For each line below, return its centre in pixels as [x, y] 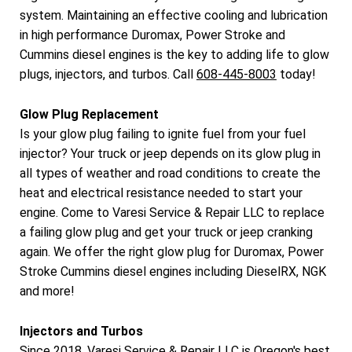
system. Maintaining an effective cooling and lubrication [174, 16]
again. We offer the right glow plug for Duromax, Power [172, 251]
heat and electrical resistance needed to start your [161, 192]
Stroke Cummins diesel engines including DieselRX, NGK [173, 271]
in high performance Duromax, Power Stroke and [152, 35]
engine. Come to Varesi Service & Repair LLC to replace [172, 212]
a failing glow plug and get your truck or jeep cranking [166, 232]
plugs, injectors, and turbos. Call [108, 75]
